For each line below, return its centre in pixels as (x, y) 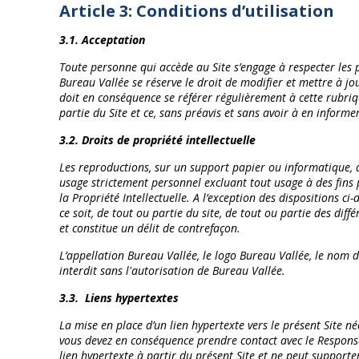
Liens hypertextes (132, 298)
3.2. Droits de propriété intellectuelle (157, 140)
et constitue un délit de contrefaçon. (150, 228)
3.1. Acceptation (102, 40)
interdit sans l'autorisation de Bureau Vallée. (172, 270)
